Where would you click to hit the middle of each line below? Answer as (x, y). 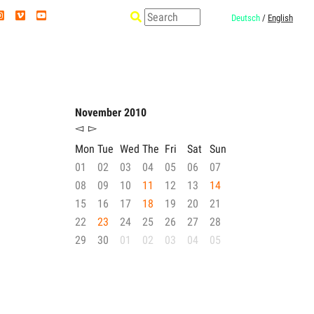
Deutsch (246, 18)
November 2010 (111, 112)
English (280, 18)
